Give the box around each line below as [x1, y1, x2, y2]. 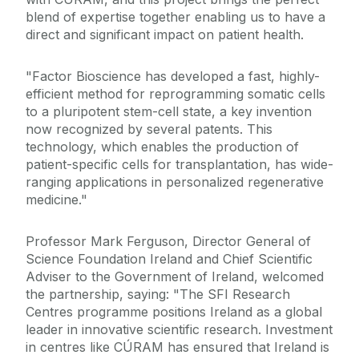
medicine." [26, 192, 87, 208]
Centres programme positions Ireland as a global [26, 304, 322, 321]
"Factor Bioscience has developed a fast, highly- [26, 68, 320, 85]
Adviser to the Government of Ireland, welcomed [26, 268, 324, 285]
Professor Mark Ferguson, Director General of [26, 233, 311, 250]
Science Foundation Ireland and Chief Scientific [26, 251, 313, 268]
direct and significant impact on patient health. [26, 26, 304, 43]
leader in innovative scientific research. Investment [26, 321, 333, 338]
